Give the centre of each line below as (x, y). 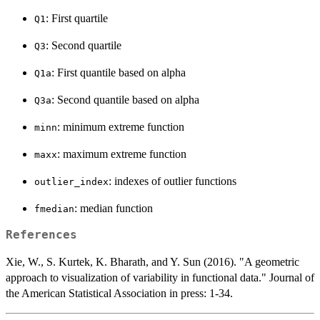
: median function (114, 209)
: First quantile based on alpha (119, 73)
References (41, 235)
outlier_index (71, 182)
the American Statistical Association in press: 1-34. (119, 294)
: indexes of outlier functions (172, 181)
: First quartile (77, 19)
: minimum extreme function (121, 127)
